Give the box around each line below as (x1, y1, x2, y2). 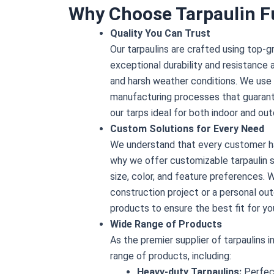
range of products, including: (110, 250, 231, 262)
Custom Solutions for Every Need (110, 122, 264, 135)
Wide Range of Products (110, 218, 222, 230)
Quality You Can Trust (110, 27, 210, 39)
